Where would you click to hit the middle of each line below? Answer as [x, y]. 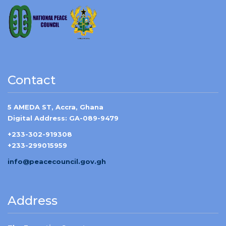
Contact [32, 80]
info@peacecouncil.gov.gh [57, 161]
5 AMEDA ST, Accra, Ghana [55, 107]
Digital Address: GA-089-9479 [63, 118]
